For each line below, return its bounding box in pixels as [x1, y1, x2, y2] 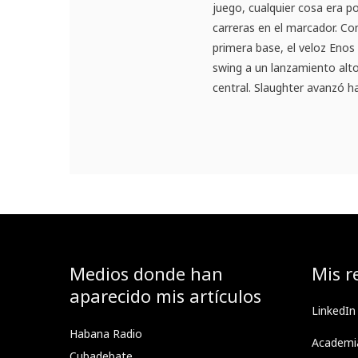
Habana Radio [70, 326, 142, 342]
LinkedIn [311, 303, 356, 319]
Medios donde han [70, 261, 223, 286]
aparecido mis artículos [70, 284, 261, 308]
